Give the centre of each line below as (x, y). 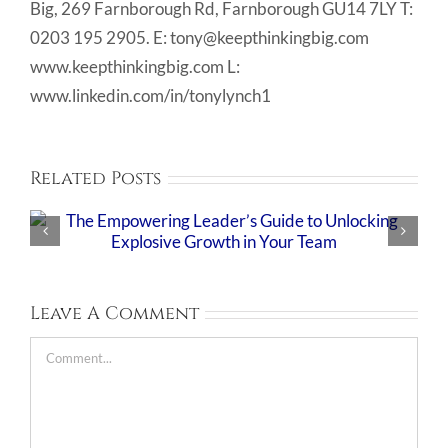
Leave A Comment (114, 314)
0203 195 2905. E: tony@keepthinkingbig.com (199, 38)
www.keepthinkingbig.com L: (135, 67)
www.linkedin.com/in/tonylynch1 (150, 96)
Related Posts (95, 179)
